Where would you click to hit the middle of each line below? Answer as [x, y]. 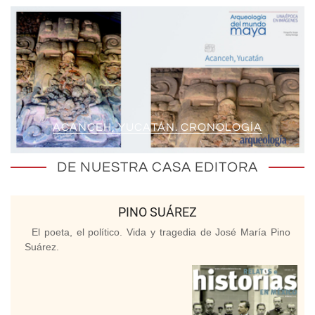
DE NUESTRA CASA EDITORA [157, 168]
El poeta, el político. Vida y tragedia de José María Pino [161, 232]
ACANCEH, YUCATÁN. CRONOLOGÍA [157, 128]
